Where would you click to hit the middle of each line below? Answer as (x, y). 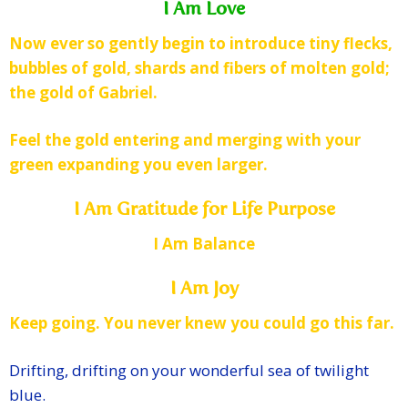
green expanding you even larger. (138, 165)
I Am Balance (204, 244)
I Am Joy (204, 290)
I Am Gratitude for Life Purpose (204, 211)
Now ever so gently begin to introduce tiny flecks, (201, 44)
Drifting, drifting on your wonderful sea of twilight (189, 371)
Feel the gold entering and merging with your (185, 140)
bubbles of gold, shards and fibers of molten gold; (199, 68)
